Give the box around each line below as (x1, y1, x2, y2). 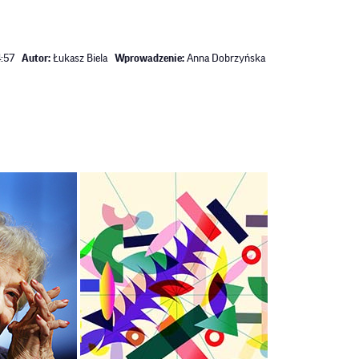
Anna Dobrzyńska (184, 53, 265, 65)
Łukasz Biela (50, 53, 107, 65)
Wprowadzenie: (115, 53, 184, 65)
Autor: (22, 53, 50, 65)
